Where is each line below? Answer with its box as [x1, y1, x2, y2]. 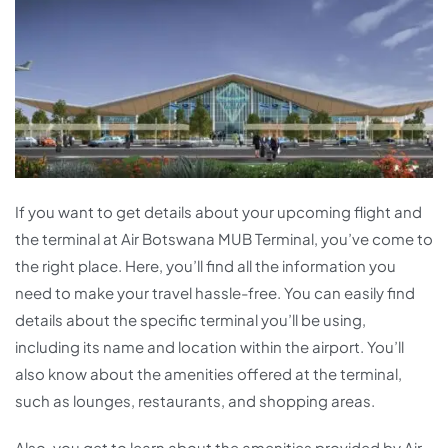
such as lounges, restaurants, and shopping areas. [15, 391, 375, 411]
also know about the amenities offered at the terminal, [15, 364, 402, 384]
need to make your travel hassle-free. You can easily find [15, 283, 415, 303]
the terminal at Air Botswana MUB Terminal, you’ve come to [15, 229, 433, 249]
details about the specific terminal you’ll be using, [15, 310, 366, 330]
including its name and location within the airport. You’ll [15, 337, 404, 357]
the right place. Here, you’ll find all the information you [15, 256, 396, 276]
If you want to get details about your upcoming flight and [15, 202, 422, 222]
